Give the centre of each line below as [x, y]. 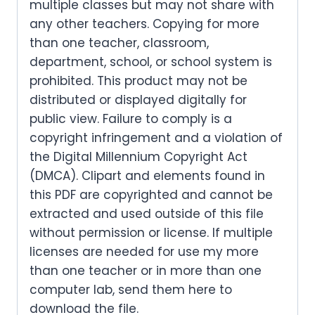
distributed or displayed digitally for [138, 99]
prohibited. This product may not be [139, 81]
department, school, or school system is [151, 62]
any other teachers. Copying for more [144, 24]
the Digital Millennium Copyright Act [139, 156]
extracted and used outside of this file [147, 213]
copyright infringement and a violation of [156, 137]
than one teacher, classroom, [119, 43]
